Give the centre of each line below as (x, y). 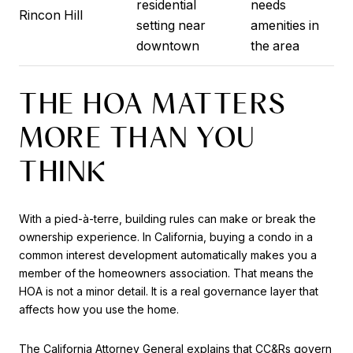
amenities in (284, 25)
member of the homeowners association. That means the (166, 273)
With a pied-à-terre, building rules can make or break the (167, 219)
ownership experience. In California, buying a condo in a (166, 237)
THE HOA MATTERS (153, 104)
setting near (171, 25)
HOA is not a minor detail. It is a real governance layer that (169, 292)
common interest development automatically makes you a (168, 255)
